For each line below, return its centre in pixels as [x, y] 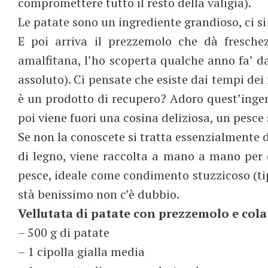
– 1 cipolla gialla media [81, 251]
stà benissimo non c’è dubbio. [99, 194]
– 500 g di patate [64, 232]
